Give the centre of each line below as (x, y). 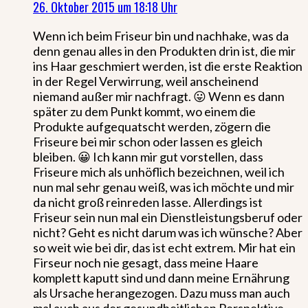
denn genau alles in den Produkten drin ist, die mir (164, 51)
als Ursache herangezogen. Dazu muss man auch (162, 293)
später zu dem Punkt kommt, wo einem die (144, 111)
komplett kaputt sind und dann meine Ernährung (161, 277)
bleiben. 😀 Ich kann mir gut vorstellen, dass (148, 156)
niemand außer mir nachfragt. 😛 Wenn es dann (159, 96)
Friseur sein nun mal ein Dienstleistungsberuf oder (168, 217)
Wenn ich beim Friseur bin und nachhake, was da (161, 35)
